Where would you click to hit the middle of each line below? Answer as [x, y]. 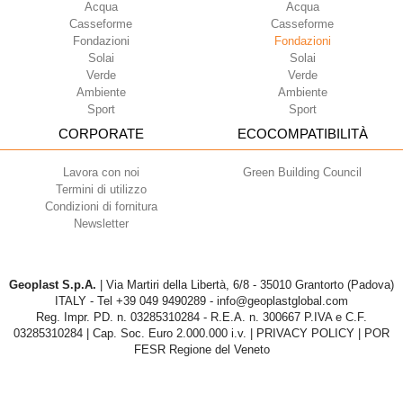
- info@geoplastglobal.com [279, 301]
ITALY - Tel [85, 301]
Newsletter [101, 224]
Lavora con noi [101, 173]
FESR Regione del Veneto [201, 350]
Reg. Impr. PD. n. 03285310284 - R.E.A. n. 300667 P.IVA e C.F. [201, 318]
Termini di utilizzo [101, 190]
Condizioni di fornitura [101, 207]
